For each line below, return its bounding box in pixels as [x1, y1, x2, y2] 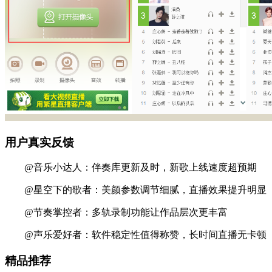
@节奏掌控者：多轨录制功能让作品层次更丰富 [5, 207, 228, 218]
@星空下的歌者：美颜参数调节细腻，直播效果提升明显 [5, 185, 267, 195]
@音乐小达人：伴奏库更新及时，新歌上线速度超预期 [5, 162, 257, 173]
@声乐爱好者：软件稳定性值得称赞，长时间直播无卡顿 [5, 229, 267, 240]
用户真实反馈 [5, 135, 74, 149]
